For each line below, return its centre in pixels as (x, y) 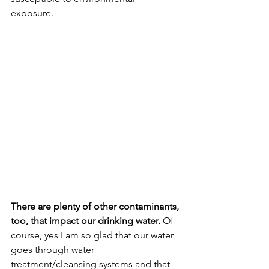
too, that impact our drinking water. (86, 221)
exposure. (33, 13)
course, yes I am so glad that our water (93, 235)
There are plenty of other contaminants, (96, 207)
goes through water (54, 250)
